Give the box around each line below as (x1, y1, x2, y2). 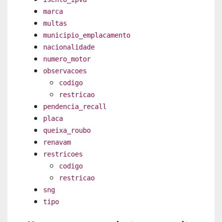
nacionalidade (43, 43, 95, 51)
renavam (43, 138, 71, 146)
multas (43, 19, 67, 27)
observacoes (43, 66, 87, 75)
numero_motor (43, 55, 91, 63)
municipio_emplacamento (43, 31, 130, 39)
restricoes (43, 150, 83, 158)
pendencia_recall (43, 102, 107, 111)
